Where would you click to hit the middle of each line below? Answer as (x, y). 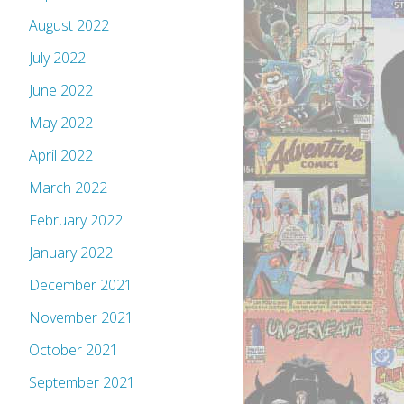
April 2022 (61, 156)
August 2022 (69, 26)
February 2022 (76, 220)
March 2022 (68, 188)
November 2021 (81, 318)
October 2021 (73, 350)
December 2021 (81, 285)
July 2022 (57, 58)
